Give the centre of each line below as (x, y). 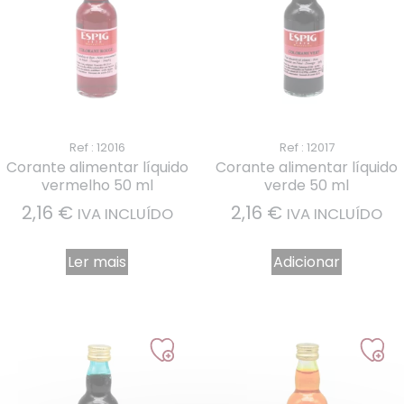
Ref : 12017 (307, 148)
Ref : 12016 (97, 148)
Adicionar (307, 262)
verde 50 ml (307, 186)
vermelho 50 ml (97, 186)
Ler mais (97, 262)
